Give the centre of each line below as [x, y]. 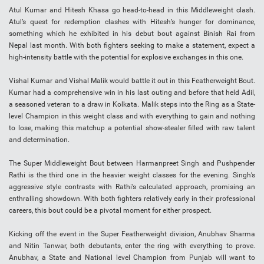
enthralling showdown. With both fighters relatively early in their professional [132, 199]
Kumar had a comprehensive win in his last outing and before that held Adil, [132, 93]
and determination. [39, 140]
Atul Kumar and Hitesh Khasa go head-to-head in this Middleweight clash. [132, 10]
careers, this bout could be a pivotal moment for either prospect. [110, 211]
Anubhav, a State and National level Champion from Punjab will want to [132, 258]
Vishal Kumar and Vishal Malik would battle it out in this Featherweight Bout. [132, 81]
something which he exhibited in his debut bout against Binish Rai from [132, 34]
